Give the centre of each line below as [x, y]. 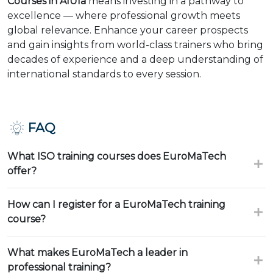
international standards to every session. [104, 74]
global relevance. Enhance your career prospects [128, 30]
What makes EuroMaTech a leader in [97, 253]
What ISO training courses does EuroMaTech [117, 156]
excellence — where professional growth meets [124, 16]
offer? [22, 171]
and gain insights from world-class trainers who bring [135, 45]
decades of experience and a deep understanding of [135, 59]
